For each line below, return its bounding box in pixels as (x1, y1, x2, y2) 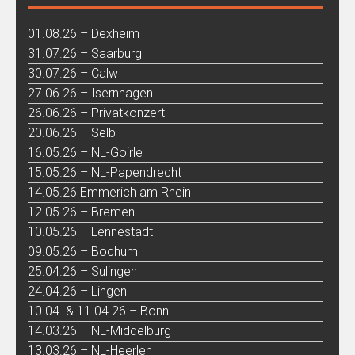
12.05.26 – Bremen (28, 204, 135, 219)
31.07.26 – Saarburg (28, 45, 142, 61)
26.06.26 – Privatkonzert (28, 105, 165, 120)
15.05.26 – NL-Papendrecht (28, 164, 181, 180)
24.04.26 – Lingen (28, 283, 127, 299)
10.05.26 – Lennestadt (28, 223, 153, 239)
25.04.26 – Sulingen (28, 263, 137, 279)
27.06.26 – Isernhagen (28, 85, 153, 101)
